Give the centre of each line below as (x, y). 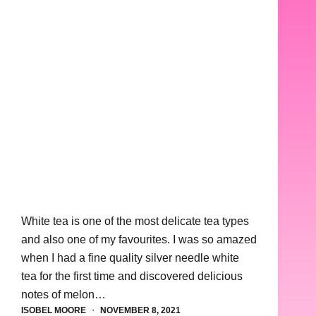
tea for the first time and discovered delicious (132, 276)
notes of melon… (63, 294)
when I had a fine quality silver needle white (130, 257)
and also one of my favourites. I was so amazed (139, 239)
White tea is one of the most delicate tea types (135, 221)
